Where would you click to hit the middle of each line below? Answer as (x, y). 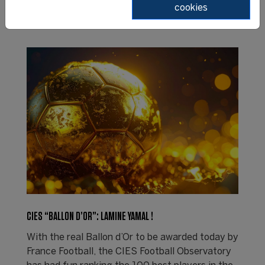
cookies (191, 8)
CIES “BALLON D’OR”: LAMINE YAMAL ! (90, 216)
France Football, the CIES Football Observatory (129, 251)
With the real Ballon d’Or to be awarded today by (132, 237)
